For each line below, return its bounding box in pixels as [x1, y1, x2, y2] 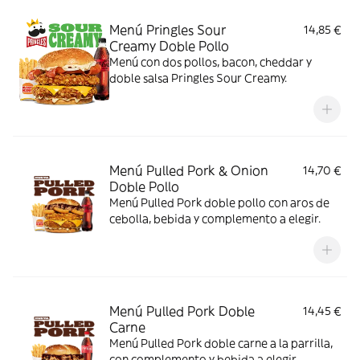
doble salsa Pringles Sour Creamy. [109, 71, 287, 85]
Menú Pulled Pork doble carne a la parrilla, [109, 336, 333, 350]
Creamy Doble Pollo [109, 38, 229, 54]
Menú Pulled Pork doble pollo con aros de [109, 195, 329, 210]
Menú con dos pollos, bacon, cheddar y [109, 55, 312, 69]
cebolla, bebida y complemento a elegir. [109, 211, 321, 226]
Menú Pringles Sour [109, 22, 226, 38]
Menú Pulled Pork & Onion [109, 162, 268, 178]
